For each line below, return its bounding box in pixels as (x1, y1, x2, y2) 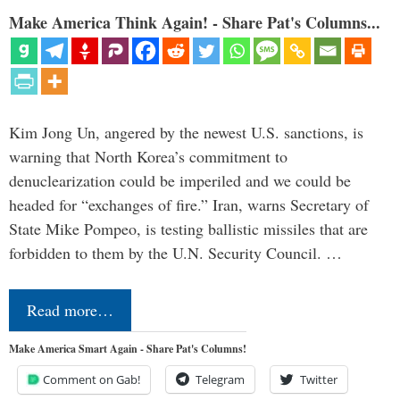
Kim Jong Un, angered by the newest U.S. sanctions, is (9, 121, 363, 143)
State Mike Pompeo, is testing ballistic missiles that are (9, 217, 368, 239)
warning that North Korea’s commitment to (9, 145, 287, 167)
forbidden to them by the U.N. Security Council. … (9, 241, 342, 263)
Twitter (300, 371, 337, 387)
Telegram (196, 371, 245, 387)
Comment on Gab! (43, 371, 140, 387)
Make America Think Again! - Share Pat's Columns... (9, 10, 380, 34)
